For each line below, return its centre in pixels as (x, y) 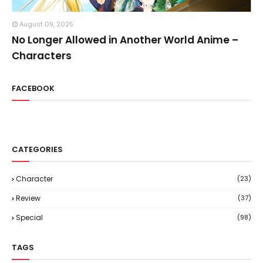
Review (28, 198)
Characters (42, 56)
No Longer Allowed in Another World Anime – (125, 40)
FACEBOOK (33, 88)
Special (29, 218)
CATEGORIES (37, 149)
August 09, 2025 (46, 24)
